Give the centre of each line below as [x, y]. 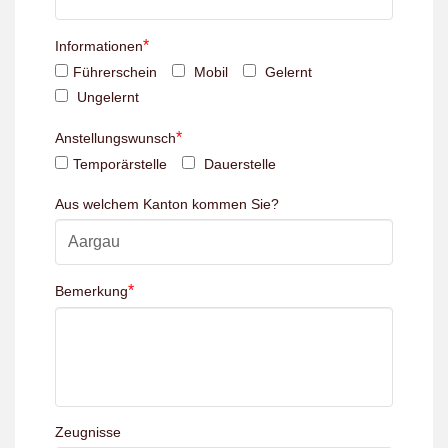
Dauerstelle [238, 164]
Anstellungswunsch [115, 138]
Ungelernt [106, 97]
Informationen [99, 46]
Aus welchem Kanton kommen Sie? [167, 204]
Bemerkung [91, 291]
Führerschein [115, 72]
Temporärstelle [120, 164]
